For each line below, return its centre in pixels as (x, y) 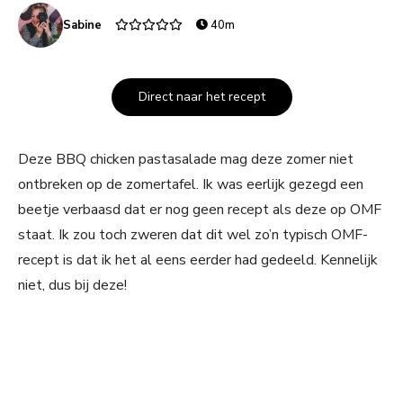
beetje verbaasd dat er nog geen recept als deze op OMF (200, 210)
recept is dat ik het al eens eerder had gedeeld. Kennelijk (198, 260)
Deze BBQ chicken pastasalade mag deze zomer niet (186, 160)
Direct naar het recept (201, 97)
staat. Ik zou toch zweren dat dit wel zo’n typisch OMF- (193, 235)
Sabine (82, 26)
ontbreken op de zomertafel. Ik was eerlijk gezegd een (191, 185)
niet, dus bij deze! (72, 286)
